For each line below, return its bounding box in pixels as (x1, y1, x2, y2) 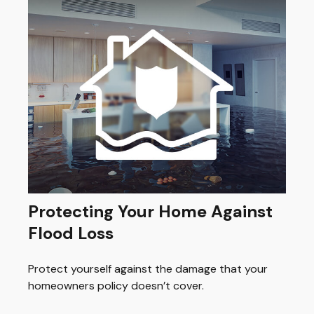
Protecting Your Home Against (28, 200, 273, 223)
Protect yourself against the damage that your (28, 261, 268, 277)
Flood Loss (28, 222, 114, 245)
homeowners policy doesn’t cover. (28, 278, 204, 294)
